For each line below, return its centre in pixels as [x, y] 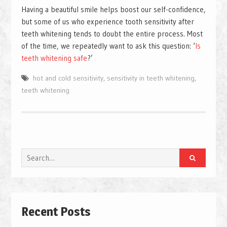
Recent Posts [56, 212]
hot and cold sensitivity [68, 78]
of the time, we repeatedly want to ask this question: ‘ [108, 46]
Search [32, 155]
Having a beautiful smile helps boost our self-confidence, [113, 10]
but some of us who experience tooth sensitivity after [107, 22]
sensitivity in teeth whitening [150, 78]
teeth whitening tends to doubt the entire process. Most [112, 34]
